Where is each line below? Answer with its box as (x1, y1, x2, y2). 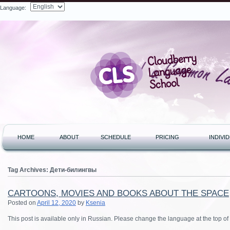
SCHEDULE (101, 134, 131, 140)
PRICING (156, 134, 179, 140)
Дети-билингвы (50, 166, 97, 174)
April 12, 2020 (37, 199, 76, 206)
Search (89, 8, 109, 15)
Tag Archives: (8, 166, 50, 174)
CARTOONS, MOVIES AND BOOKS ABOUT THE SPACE (8, 188, 229, 198)
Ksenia (86, 199, 105, 206)
